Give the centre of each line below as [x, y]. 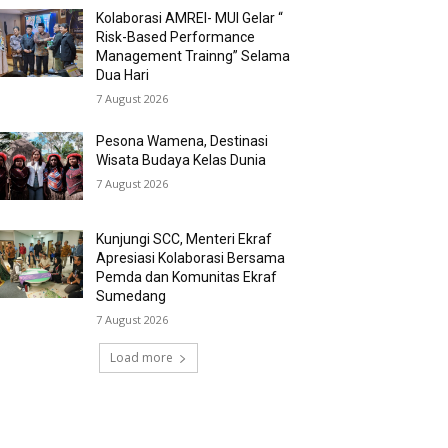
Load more [141, 358]
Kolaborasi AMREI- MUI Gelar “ [190, 18]
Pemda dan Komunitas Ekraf [187, 277]
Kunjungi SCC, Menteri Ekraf [184, 239]
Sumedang [131, 296]
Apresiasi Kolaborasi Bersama [191, 258]
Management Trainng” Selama [193, 56]
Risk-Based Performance [176, 37]
